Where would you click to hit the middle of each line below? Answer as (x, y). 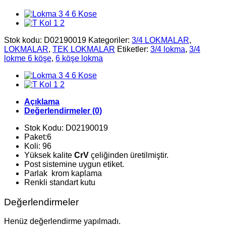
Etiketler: (134, 49)
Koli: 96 (38, 146)
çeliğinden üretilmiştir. (130, 155)
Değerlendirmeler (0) (63, 110)
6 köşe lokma (79, 58)
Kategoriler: (110, 40)
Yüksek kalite (48, 155)
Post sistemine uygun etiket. (74, 164)
